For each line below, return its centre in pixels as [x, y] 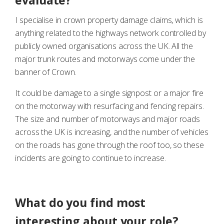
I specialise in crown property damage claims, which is [109, 20]
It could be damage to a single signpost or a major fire [109, 93]
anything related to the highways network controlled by [110, 33]
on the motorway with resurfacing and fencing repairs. [109, 106]
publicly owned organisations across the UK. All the [104, 46]
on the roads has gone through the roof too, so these [109, 145]
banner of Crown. [46, 72]
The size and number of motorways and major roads [108, 119]
